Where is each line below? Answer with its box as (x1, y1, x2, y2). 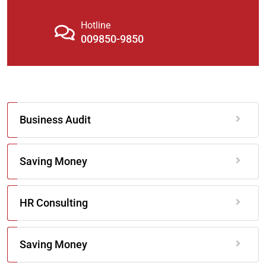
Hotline (81, 20, 110, 31)
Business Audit (20, 113, 91, 126)
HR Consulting (20, 197, 88, 210)
